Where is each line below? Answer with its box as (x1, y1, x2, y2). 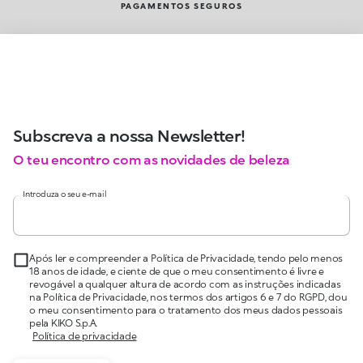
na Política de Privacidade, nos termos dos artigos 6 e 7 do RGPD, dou (29, 291, 348, 304)
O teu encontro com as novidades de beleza (13, 152, 290, 168)
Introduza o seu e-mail (23, 189, 107, 199)
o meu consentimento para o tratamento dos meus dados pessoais (29, 304, 343, 317)
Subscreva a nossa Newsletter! (13, 126, 246, 146)
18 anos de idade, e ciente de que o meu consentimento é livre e (29, 265, 324, 278)
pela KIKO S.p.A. (29, 317, 98, 330)
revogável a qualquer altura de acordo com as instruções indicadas (29, 278, 341, 291)
